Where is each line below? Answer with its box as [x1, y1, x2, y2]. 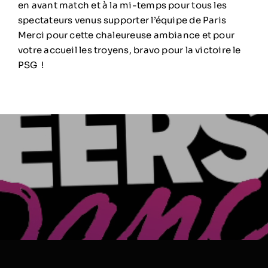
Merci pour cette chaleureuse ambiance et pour [17, 29, 235, 41]
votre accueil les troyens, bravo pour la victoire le [17, 44, 241, 56]
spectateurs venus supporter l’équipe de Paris [17, 14, 229, 26]
